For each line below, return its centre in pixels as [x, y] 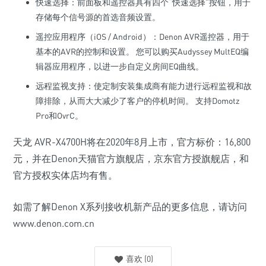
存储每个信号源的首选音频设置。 [98, 17]
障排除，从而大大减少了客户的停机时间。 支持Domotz [137, 101]
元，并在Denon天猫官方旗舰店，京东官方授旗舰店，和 [131, 159]
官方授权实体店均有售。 [65, 175]
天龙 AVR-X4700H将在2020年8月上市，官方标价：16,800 [132, 142]
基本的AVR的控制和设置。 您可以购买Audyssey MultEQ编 [142, 51]
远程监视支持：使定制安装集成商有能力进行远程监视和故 [144, 86]
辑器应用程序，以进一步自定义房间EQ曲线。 [120, 66]
